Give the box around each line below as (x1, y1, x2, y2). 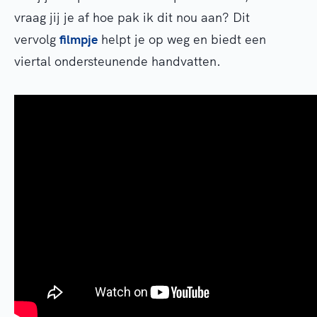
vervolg (14, 31, 59, 47)
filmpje (59, 31, 98, 47)
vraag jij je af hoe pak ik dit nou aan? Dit (14, 9, 250, 25)
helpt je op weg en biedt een (98, 31, 266, 47)
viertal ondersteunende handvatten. (14, 53, 221, 69)
